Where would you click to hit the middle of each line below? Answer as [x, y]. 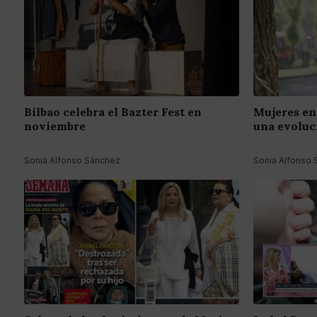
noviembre [55, 126]
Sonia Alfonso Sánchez [72, 160]
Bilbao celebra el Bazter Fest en [113, 111]
